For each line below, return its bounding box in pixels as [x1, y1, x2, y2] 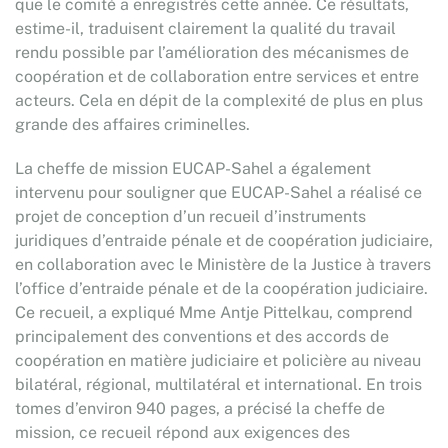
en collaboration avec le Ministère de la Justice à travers [15, 255, 431, 274]
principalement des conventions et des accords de [15, 327, 389, 346]
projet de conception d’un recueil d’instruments [15, 207, 366, 226]
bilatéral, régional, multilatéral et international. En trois [15, 375, 422, 394]
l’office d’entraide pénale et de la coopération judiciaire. [15, 279, 428, 298]
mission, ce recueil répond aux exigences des [15, 423, 350, 442]
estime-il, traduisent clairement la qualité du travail [15, 19, 396, 38]
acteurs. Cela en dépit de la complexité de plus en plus [15, 91, 423, 110]
